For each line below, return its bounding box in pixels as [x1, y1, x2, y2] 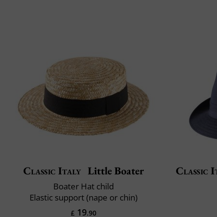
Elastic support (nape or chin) [30, 191, 138, 203]
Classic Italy [23, 163, 81, 178]
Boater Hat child [53, 180, 114, 192]
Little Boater [85, 163, 144, 178]
